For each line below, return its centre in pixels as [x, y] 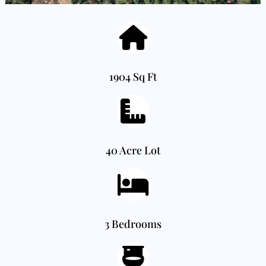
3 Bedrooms [133, 224]
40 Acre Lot [133, 150]
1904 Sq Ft [133, 77]
